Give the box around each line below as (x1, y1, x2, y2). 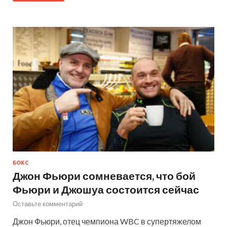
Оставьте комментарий (13, 200, 83, 208)
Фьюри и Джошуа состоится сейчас (13, 183, 199, 196)
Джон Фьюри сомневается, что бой (13, 169, 196, 182)
